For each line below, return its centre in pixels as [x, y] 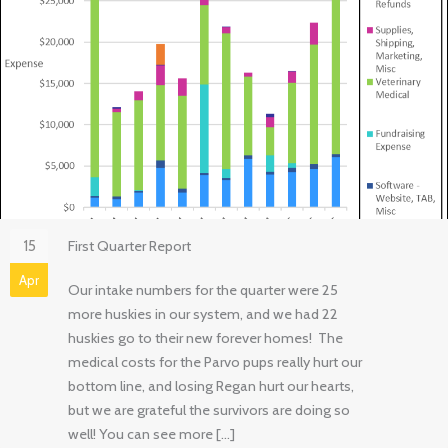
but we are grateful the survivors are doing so [209, 409]
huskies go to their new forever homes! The [205, 337]
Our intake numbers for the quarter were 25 [203, 289]
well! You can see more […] [151, 433]
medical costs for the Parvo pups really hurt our [215, 361]
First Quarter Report [129, 245]
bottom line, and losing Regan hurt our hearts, [211, 385]
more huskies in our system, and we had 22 [203, 313]
